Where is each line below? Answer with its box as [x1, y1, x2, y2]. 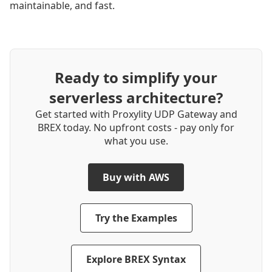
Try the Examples [95, 211, 177, 225]
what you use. [104, 134, 168, 148]
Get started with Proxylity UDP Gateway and [35, 107, 237, 121]
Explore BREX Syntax [86, 252, 186, 266]
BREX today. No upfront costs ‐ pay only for [38, 120, 234, 134]
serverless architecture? [49, 87, 223, 107]
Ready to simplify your [55, 67, 217, 87]
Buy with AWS [103, 170, 169, 184]
